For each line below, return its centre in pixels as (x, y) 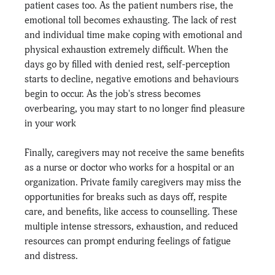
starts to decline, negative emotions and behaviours (133, 79)
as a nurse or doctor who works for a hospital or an (131, 167)
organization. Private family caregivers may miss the (134, 182)
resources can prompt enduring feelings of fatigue (129, 241)
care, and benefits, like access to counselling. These (133, 211)
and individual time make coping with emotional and (135, 35)
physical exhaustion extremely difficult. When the (128, 49)
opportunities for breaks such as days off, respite (127, 197)
